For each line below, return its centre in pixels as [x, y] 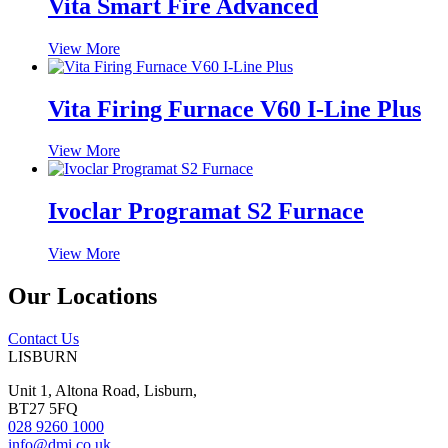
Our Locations [82, 296]
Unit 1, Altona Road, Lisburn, [102, 391]
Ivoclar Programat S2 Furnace [206, 211]
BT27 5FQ [43, 409]
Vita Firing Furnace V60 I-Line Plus [234, 108]
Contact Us [43, 339]
